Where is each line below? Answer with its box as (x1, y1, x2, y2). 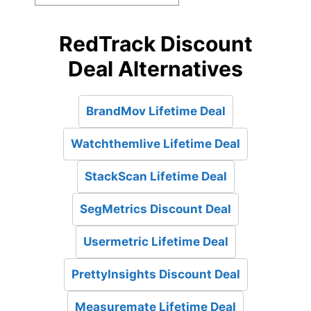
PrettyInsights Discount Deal (71, 267, 240, 282)
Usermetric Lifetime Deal (83, 235, 228, 249)
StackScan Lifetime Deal (84, 169, 227, 184)
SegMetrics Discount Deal (80, 202, 231, 217)
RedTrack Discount (58, 31, 253, 57)
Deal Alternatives (68, 56, 243, 82)
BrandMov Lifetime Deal (85, 104, 226, 119)
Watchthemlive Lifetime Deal (71, 137, 240, 151)
